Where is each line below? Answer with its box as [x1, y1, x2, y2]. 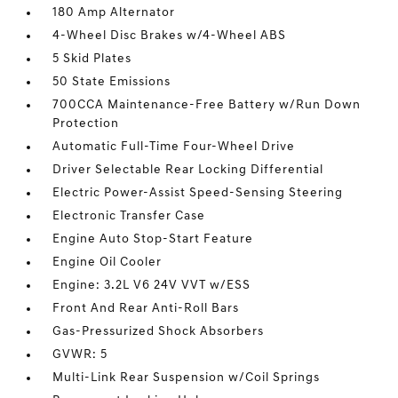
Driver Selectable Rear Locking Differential [52, 163, 324, 178]
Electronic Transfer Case [52, 210, 206, 224]
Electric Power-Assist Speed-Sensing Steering [52, 187, 344, 201]
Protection [52, 117, 120, 131]
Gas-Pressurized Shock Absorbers [52, 325, 265, 339]
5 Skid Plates [52, 52, 132, 67]
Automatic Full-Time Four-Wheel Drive [52, 140, 296, 155]
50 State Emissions [52, 76, 171, 90]
